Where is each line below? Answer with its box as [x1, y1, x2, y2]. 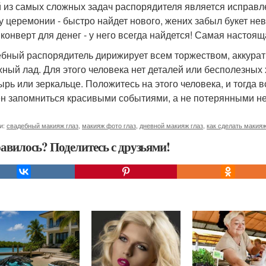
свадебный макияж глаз [7, 121, 78, 130]
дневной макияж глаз [140, 121, 203, 130]
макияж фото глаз [82, 121, 136, 130]
